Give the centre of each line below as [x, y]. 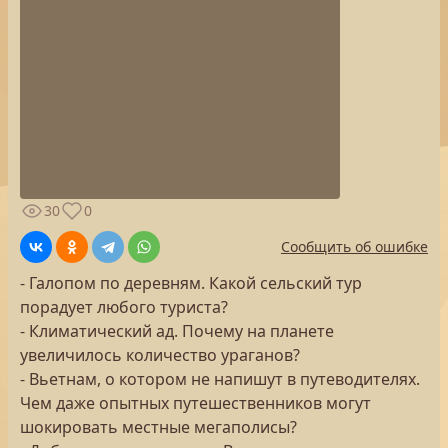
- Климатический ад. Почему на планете [177, 331]
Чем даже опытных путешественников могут [195, 403]
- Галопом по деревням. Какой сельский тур [191, 283]
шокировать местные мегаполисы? [158, 427]
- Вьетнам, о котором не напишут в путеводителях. [220, 379]
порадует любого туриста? [124, 307]
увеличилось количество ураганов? [160, 355]
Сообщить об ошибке [354, 246]
